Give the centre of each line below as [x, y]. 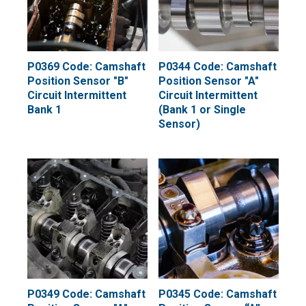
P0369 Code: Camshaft [86, 67]
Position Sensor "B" [78, 81]
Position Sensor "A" [209, 81]
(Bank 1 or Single [202, 110]
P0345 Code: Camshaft [218, 294]
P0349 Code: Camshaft [86, 294]
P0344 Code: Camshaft [218, 67]
